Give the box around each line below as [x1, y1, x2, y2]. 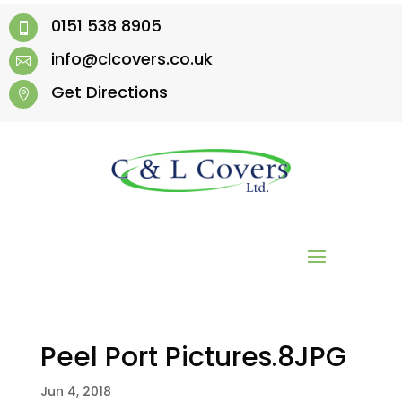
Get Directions [51, 81, 168, 103]
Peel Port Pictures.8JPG [39, 337, 346, 376]
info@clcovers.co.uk [51, 48, 213, 70]
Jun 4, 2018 [39, 381, 111, 400]
